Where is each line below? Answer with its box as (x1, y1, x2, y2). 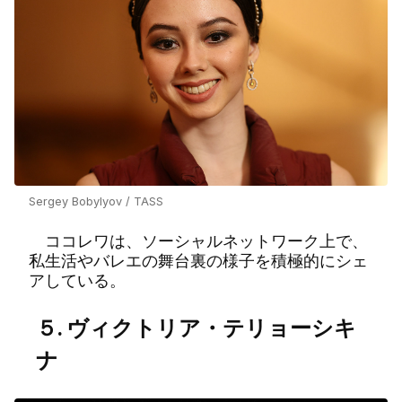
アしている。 (29, 271, 126, 291)
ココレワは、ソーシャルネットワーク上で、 (29, 232, 368, 251)
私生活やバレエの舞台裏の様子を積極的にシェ (29, 251, 368, 271)
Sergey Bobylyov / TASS (29, 195, 163, 209)
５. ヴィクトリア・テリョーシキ (36, 315, 356, 342)
